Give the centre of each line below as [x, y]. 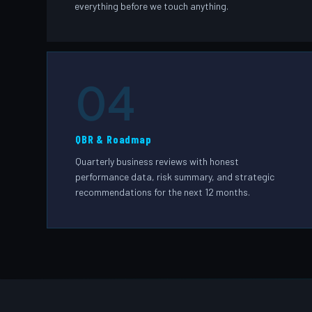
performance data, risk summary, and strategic [175, 177]
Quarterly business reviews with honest [157, 162]
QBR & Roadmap [114, 139]
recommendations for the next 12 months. [163, 192]
